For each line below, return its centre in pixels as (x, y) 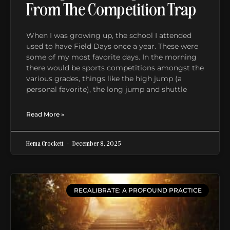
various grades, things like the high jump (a (104, 78)
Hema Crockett (45, 143)
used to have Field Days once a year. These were (112, 46)
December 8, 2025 (96, 143)
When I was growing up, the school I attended (109, 35)
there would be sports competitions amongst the (115, 68)
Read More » (45, 114)
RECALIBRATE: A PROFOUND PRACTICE (138, 190)
